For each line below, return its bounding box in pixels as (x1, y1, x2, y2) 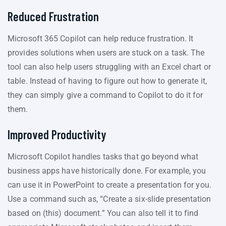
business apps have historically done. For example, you (8, 165, 206, 176)
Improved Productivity (8, 127, 106, 142)
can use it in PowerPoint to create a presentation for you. (8, 180, 211, 190)
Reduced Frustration (8, 9, 99, 24)
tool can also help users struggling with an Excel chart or (8, 62, 211, 72)
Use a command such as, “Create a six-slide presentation (8, 194, 211, 204)
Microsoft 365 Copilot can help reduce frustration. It (8, 33, 194, 43)
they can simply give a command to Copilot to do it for (8, 90, 203, 100)
